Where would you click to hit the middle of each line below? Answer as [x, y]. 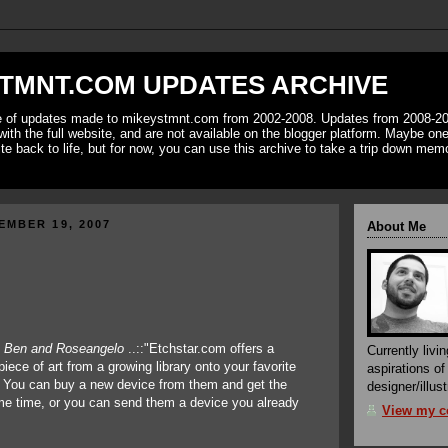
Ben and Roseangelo [66, 348]
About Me [396, 227]
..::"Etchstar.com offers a [201, 348]
